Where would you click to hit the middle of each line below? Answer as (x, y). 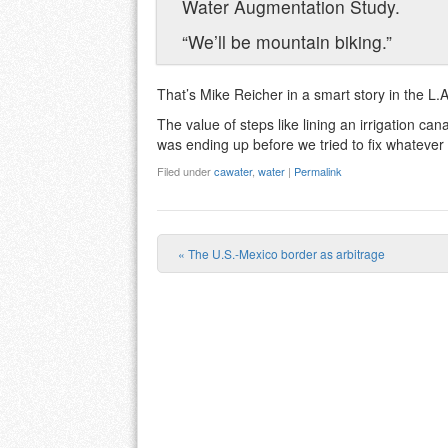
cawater (233, 171)
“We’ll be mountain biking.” (287, 42)
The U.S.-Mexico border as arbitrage (285, 253)
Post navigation (300, 284)
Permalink (318, 171)
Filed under (185, 171)
